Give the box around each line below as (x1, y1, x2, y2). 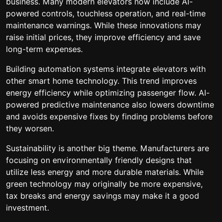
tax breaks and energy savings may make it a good (6, 191, 199, 201)
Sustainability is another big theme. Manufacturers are (6, 143, 209, 153)
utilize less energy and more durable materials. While (6, 167, 204, 177)
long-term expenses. (6, 44, 83, 54)
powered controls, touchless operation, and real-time (6, 8, 206, 18)
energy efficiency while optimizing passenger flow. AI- (6, 88, 210, 98)
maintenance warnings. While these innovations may (6, 20, 201, 30)
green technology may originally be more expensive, (6, 179, 203, 189)
